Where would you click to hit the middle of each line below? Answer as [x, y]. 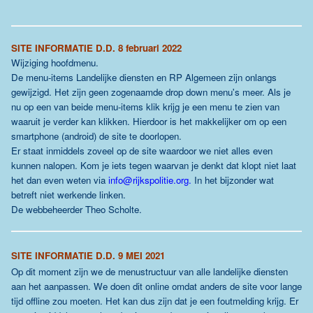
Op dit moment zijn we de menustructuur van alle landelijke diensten [150, 271]
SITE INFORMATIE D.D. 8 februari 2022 [96, 48]
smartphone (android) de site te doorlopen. [96, 136]
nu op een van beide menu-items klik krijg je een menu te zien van [145, 107]
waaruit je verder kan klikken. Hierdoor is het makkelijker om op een [149, 121]
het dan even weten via [60, 180]
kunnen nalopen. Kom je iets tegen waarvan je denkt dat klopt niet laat [154, 165]
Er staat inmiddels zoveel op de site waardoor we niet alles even [142, 151]
